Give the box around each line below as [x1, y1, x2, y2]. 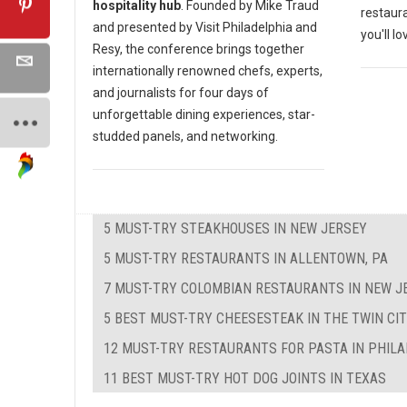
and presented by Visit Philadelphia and [93, 20, 317, 35]
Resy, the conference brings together [93, 42, 304, 57]
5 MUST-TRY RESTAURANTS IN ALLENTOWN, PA [104, 250, 388, 268]
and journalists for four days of [93, 85, 269, 101]
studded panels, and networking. [93, 129, 278, 144]
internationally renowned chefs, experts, [93, 64, 323, 79]
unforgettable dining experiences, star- [93, 107, 315, 123]
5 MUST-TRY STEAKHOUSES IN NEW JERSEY [104, 220, 367, 238]
